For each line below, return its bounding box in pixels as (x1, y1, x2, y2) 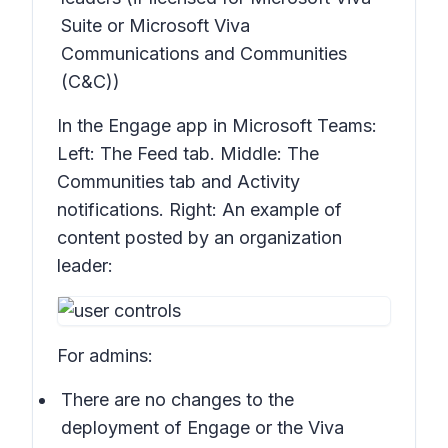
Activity (237, 171, 300, 192)
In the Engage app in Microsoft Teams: (57, 115, 377, 136)
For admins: (57, 345, 153, 366)
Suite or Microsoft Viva (61, 15, 250, 36)
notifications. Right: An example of (57, 199, 342, 220)
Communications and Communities (61, 43, 347, 64)
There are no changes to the (61, 389, 294, 410)
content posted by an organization (57, 227, 342, 248)
